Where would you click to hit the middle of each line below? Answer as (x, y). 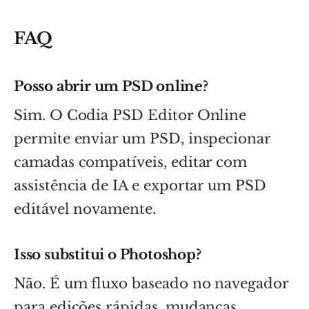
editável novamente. (85, 209)
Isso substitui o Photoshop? (108, 254)
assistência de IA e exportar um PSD (140, 185)
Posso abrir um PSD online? (111, 86)
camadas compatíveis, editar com (131, 162)
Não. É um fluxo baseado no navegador (151, 283)
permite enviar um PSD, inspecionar (142, 138)
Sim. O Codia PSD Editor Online (130, 115)
